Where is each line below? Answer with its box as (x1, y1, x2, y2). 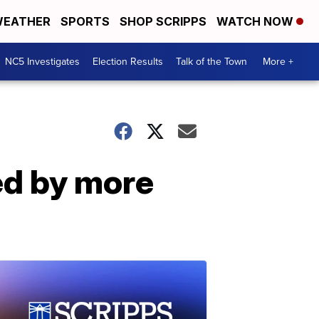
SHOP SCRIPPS (120, 14, 206, 28)
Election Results (93, 54, 163, 69)
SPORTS (61, 14, 110, 28)
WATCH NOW (216, 14, 296, 28)
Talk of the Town (176, 54, 247, 69)
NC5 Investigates (5, 54, 80, 69)
